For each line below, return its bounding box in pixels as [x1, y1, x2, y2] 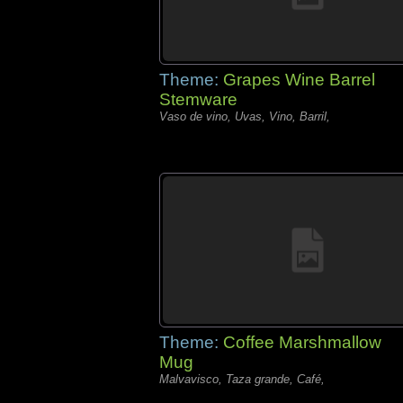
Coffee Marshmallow [223, 333, 381, 352]
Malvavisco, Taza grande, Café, [159, 372, 325, 386]
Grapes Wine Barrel [223, 70, 375, 89]
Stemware [159, 90, 237, 109]
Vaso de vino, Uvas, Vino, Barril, [159, 110, 330, 123]
